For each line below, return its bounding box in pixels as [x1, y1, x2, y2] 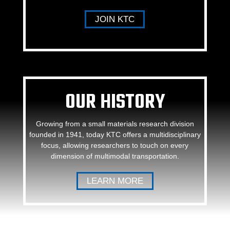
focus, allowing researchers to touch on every [41, 141, 189, 150]
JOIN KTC [95, 14, 135, 25]
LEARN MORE [86, 176, 143, 186]
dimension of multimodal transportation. [50, 152, 179, 161]
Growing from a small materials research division [35, 120, 194, 128]
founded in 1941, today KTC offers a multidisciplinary [29, 130, 201, 139]
